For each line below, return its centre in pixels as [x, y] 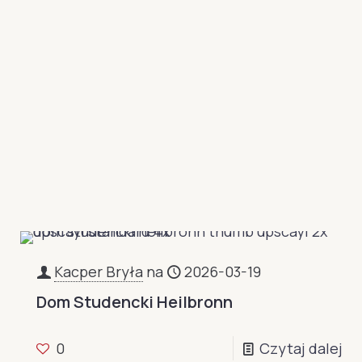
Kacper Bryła [99, 272]
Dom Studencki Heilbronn [135, 302]
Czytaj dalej [301, 349]
